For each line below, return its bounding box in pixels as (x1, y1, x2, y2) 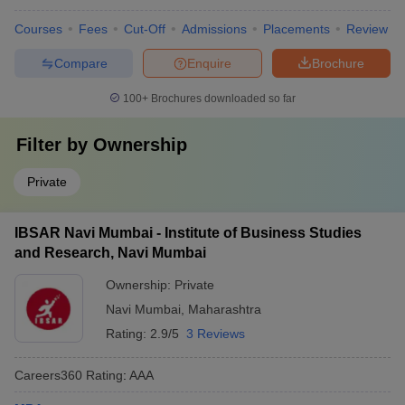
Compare (53, 55, 108, 71)
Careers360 (14, 367, 82, 382)
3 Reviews (186, 326, 245, 341)
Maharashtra (188, 302, 261, 316)
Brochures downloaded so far (148, 92, 296, 105)
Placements (263, 22, 330, 36)
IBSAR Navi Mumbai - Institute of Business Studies (14, 225, 362, 240)
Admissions (182, 22, 247, 36)
